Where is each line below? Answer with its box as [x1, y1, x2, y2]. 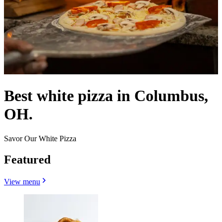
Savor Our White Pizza [4, 134, 76, 143]
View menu [4, 177, 40, 186]
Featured [4, 153, 51, 166]
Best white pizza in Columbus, [4, 87, 208, 105]
